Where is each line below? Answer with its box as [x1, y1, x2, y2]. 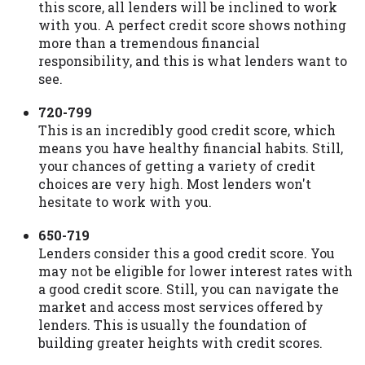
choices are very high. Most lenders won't [38, 175, 311, 193]
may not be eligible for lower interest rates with [38, 262, 353, 280]
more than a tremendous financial [38, 34, 260, 51]
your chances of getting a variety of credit [38, 157, 315, 175]
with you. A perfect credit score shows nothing [38, 16, 346, 33]
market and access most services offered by [38, 298, 323, 316]
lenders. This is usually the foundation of [38, 316, 307, 334]
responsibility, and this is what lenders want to [38, 52, 347, 69]
